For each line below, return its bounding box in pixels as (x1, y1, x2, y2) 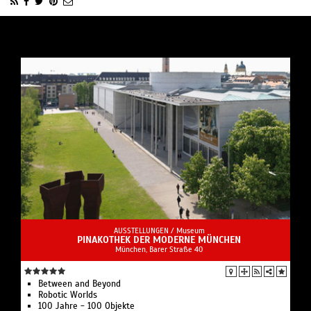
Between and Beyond (38, 278, 121, 290)
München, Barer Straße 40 (115, 244, 203, 255)
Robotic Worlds (38, 289, 97, 301)
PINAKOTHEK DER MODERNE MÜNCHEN (77, 234, 241, 246)
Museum (176, 226, 205, 236)
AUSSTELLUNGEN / (113, 226, 176, 236)
